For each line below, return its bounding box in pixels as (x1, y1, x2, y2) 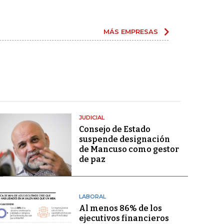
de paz (78, 154, 105, 164)
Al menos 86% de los (78, 203, 162, 213)
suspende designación (78, 134, 170, 144)
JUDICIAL (78, 114, 104, 121)
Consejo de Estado (78, 124, 150, 134)
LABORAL (78, 193, 106, 200)
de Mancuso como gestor (78, 144, 179, 154)
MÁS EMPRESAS (103, 27, 158, 35)
